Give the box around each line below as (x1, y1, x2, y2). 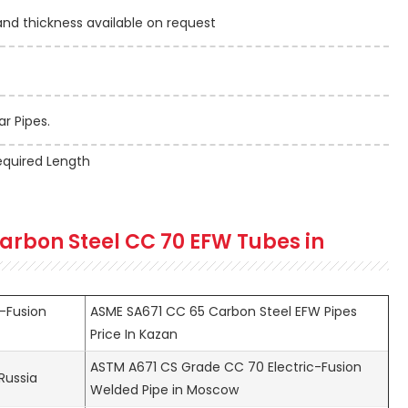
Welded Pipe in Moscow (90, 380, 239, 399)
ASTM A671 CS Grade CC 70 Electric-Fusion (90, 357, 362, 376)
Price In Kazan (90, 324, 178, 343)
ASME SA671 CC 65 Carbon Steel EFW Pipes (90, 301, 357, 321)
